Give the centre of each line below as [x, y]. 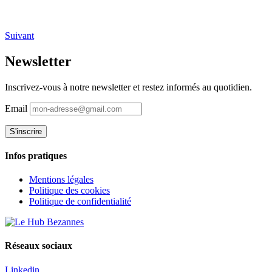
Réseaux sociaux [39, 246]
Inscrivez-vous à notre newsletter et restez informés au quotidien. [128, 87]
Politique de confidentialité [80, 202]
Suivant [19, 35]
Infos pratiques [36, 155]
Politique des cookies [70, 191]
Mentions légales [61, 180]
